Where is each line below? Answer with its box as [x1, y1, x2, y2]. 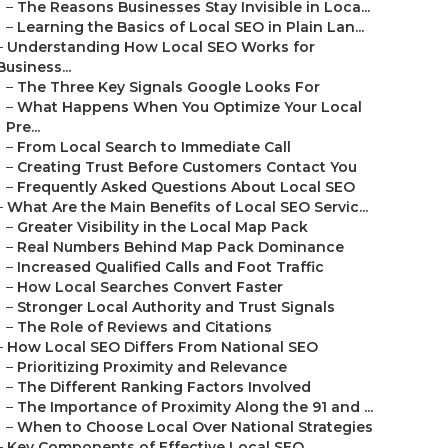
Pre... [6, 118, 40, 136]
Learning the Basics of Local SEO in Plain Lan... [17, 18, 364, 36]
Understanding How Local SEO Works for [7, 38, 315, 56]
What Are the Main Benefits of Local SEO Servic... [7, 198, 368, 216]
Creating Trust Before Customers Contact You [17, 158, 357, 176]
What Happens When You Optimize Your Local [17, 98, 362, 116]
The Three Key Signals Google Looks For [17, 78, 320, 96]
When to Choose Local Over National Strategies [17, 418, 373, 436]
